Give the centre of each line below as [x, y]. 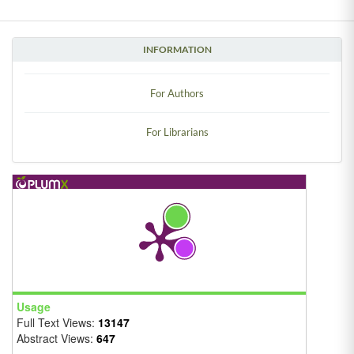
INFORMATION [177, 49]
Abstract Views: [56, 338]
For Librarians [177, 132]
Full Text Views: [57, 322]
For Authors [177, 93]
